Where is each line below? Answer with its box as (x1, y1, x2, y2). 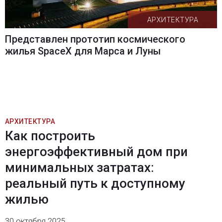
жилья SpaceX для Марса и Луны (4, 45, 161, 57)
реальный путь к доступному (4, 176, 185, 191)
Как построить (4, 128, 95, 144)
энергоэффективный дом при (4, 144, 188, 160)
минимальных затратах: (4, 160, 154, 175)
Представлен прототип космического (4, 33, 185, 46)
